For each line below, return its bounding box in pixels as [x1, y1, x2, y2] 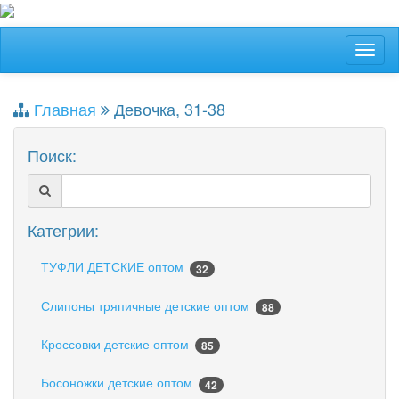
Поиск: [28, 143, 77, 167]
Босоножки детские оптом [41, 373, 196, 392]
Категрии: [28, 218, 99, 242]
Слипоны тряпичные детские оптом [41, 296, 253, 314]
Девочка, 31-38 [110, 97, 225, 121]
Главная [34, 97, 96, 121]
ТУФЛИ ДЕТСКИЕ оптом [41, 257, 187, 276]
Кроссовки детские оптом [41, 334, 192, 353]
